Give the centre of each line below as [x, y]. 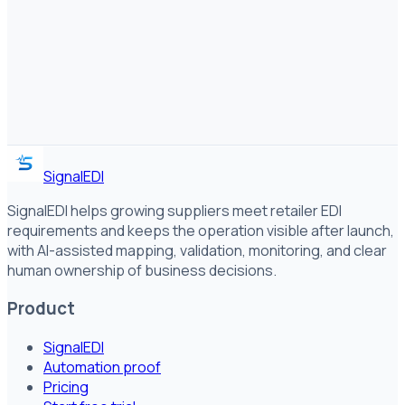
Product [41, 309]
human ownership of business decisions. [142, 270]
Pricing [66, 387]
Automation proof [102, 367]
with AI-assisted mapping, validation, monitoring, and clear [197, 250]
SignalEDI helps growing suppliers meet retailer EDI [174, 210]
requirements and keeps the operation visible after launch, [201, 230]
